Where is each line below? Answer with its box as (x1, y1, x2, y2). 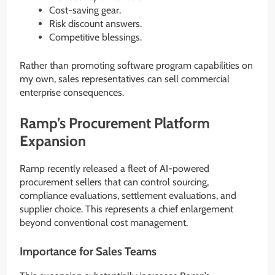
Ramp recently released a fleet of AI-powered (20, 162, 209, 174)
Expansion (20, 131, 86, 150)
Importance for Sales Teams (20, 244, 157, 258)
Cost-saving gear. (49, 4, 121, 16)
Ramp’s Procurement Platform (20, 114, 210, 132)
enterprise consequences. (20, 86, 124, 98)
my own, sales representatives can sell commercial (20, 72, 230, 85)
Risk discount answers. (49, 17, 142, 29)
